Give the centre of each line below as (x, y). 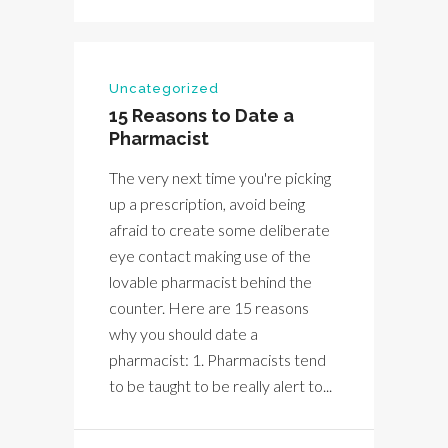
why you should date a (183, 334)
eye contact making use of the (210, 256)
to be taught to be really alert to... (220, 386)
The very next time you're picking (220, 178)
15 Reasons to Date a (201, 116)
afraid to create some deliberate (219, 230)
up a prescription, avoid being (207, 204)
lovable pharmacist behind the (210, 282)
